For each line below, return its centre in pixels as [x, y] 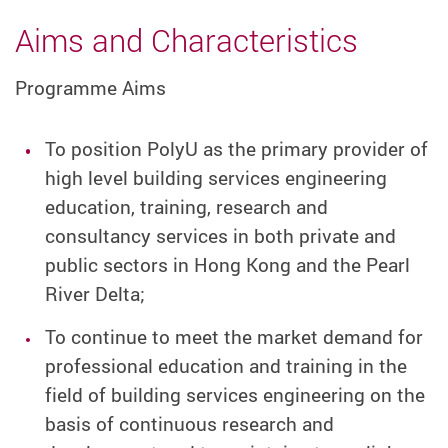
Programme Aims [90, 87]
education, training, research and [186, 206]
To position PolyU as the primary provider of [236, 148]
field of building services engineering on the [234, 395]
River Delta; [94, 293]
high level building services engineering [215, 177]
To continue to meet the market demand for [233, 337]
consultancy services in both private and [220, 235]
